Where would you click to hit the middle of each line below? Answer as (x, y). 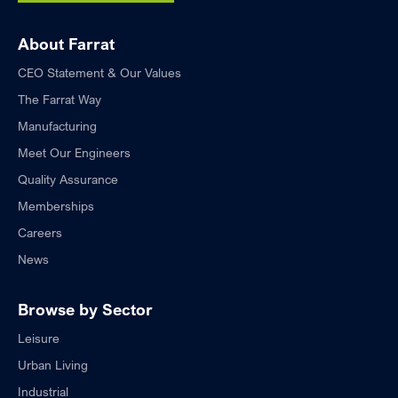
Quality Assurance (68, 179)
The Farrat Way (60, 99)
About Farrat (66, 44)
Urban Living (53, 365)
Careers (40, 233)
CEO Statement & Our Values (99, 73)
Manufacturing (57, 126)
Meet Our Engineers (74, 153)
